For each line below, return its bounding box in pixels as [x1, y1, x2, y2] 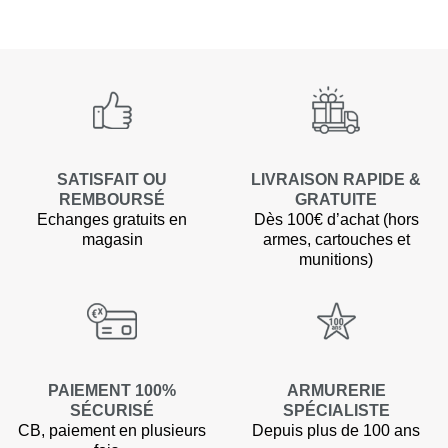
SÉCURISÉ [70, 402, 154, 420]
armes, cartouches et [262, 231, 410, 249]
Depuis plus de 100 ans [252, 422, 420, 440]
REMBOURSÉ [59, 191, 165, 209]
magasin [81, 231, 143, 249]
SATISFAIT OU [57, 171, 167, 189]
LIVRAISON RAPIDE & [251, 171, 421, 189]
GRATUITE [295, 191, 377, 209]
